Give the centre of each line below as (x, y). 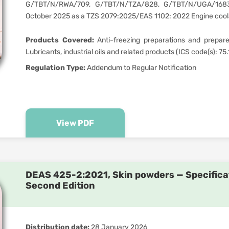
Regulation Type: (55, 68)
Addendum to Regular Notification (141, 68)
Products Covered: (60, 40)
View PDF (75, 123)
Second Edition (60, 186)
